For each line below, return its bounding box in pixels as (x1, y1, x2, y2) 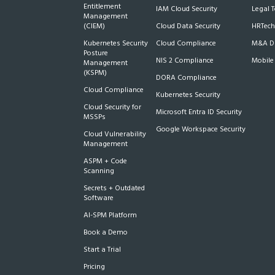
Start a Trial (83, 244, 121, 256)
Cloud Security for (83, 101, 141, 114)
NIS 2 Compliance (155, 55, 214, 67)
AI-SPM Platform (83, 209, 137, 222)
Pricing (83, 261, 105, 273)
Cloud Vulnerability (83, 128, 146, 141)
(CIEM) (83, 20, 105, 33)
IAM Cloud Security (155, 3, 217, 15)
